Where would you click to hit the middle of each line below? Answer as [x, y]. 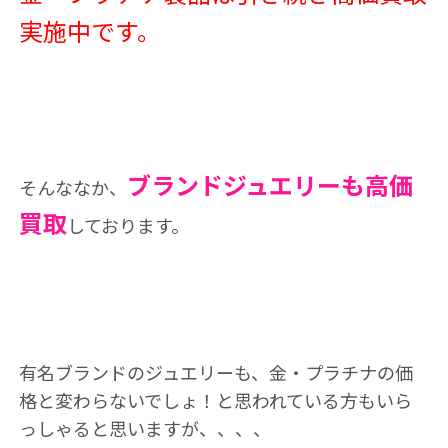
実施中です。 [89, 30]
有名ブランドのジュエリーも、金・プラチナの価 [215, 372]
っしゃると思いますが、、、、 [144, 428]
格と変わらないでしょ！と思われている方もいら [215, 400]
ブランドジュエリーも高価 [269, 184]
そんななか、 [72, 187]
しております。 [127, 225]
